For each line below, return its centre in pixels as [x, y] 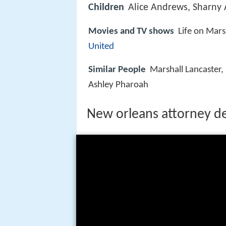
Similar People [117, 70]
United [101, 47]
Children [106, 8]
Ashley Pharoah [118, 85]
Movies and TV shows [131, 32]
